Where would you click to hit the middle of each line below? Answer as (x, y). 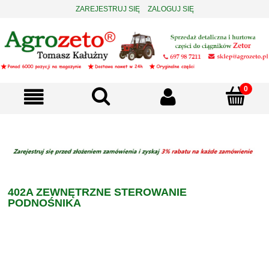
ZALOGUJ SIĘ (171, 9)
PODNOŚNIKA (44, 203)
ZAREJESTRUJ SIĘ (107, 9)
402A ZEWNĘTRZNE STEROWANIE (97, 192)
